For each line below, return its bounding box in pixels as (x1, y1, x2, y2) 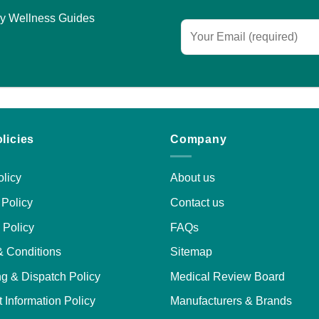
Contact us (170, 197, 224, 209)
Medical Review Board (170, 270, 285, 283)
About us (170, 172, 215, 184)
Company (170, 132, 227, 145)
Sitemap (170, 246, 212, 258)
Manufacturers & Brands (170, 295, 292, 308)
